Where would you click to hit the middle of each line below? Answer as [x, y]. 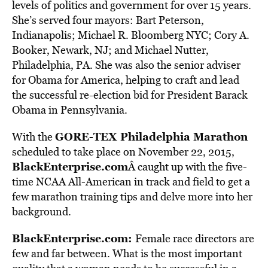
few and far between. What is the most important [127, 253]
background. [42, 211]
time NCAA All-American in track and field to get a [131, 182]
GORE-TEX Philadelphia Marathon [151, 136]
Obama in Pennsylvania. [70, 110]
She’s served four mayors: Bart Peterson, [108, 20]
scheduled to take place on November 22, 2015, [123, 152]
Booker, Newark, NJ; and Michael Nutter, [110, 50]
